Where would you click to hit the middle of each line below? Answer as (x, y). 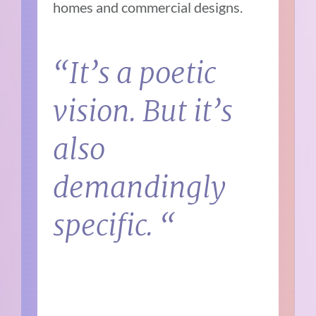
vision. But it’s (143, 111)
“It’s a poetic (135, 73)
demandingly (140, 187)
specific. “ (115, 225)
